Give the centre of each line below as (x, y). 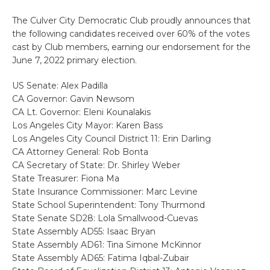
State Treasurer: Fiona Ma (66, 179)
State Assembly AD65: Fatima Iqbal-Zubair (101, 258)
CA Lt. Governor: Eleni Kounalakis (81, 112)
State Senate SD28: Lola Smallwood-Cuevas (105, 218)
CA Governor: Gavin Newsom (73, 99)
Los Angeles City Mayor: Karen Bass (87, 126)
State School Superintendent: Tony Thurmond (108, 205)
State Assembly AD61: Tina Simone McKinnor (107, 245)
